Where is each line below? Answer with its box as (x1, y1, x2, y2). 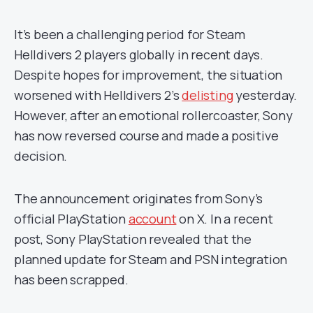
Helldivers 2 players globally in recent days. (14, 46, 263, 63)
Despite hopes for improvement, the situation (14, 66, 283, 83)
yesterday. (233, 87, 298, 103)
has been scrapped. (14, 271, 129, 288)
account (128, 210, 177, 227)
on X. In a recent (176, 210, 273, 227)
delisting (182, 87, 233, 103)
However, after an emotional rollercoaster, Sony (14, 107, 293, 124)
